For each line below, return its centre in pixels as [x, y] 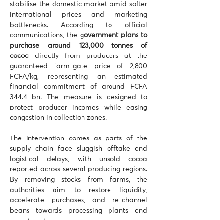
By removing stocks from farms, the [79, 180]
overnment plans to [115, 35]
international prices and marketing [79, 15]
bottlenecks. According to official [79, 25]
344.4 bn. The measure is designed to [79, 97]
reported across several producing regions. [79, 169]
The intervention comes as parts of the [79, 138]
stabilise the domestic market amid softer [79, 4]
